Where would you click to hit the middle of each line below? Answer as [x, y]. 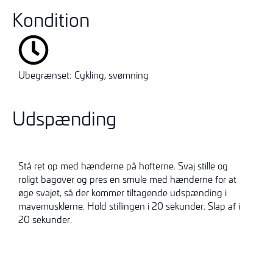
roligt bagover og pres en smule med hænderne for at [127, 179]
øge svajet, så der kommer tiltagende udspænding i [122, 192]
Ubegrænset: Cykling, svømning [83, 75]
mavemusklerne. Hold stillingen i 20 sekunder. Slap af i [129, 206]
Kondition [51, 19]
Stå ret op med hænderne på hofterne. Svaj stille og [123, 165]
